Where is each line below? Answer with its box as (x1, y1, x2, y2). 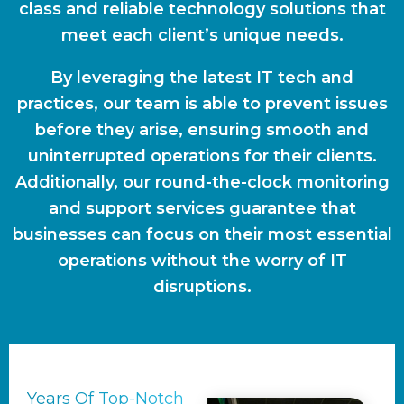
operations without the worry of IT (57, 251, 347, 271)
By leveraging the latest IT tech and (50, 68, 353, 87)
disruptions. (152, 277, 252, 297)
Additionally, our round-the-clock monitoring (14, 172, 390, 192)
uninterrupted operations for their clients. (27, 146, 377, 166)
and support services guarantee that (48, 198, 356, 218)
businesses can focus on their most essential (12, 225, 392, 244)
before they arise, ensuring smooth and (35, 120, 369, 140)
